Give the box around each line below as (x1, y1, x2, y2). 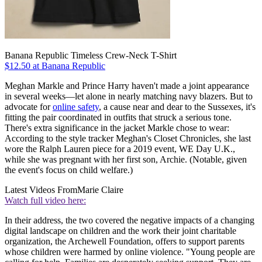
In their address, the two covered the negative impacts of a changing (5, 215, 254, 226)
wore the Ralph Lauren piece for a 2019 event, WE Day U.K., (5, 144, 235, 154)
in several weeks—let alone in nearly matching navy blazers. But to (5, 91, 253, 102)
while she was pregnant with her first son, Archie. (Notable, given (5, 154, 247, 165)
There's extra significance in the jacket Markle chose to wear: (5, 123, 229, 133)
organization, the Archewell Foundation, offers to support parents (5, 236, 244, 247)
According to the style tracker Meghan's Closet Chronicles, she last (5, 133, 251, 144)
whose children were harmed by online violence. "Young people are (5, 247, 255, 257)
